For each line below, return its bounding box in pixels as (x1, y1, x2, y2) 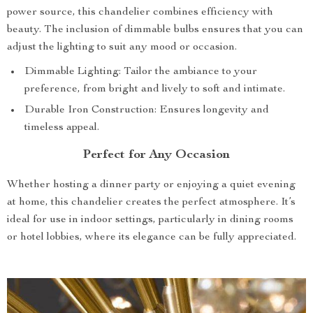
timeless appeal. (24, 122, 99, 133)
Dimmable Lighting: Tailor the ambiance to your (24, 66, 257, 78)
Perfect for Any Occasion (83, 149, 230, 161)
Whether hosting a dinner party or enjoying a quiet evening (7, 180, 296, 191)
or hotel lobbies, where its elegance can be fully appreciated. (7, 232, 296, 243)
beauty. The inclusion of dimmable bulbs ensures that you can (7, 24, 303, 36)
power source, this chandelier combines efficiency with (7, 7, 273, 18)
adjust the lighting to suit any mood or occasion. (7, 42, 237, 53)
